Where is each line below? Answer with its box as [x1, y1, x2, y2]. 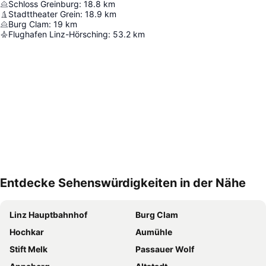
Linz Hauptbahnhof [9, 210, 87, 220]
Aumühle [135, 227, 172, 237]
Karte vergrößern [19, 186, 85, 197]
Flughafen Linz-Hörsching [8, 29, 108, 40]
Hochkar [9, 227, 44, 237]
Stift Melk [9, 244, 47, 255]
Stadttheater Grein [8, 9, 80, 20]
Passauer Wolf [135, 244, 194, 255]
